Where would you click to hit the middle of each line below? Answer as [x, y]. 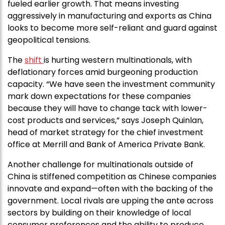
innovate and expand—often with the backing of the [110, 189]
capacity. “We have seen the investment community [111, 84]
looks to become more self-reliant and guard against [113, 28]
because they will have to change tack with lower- [107, 108]
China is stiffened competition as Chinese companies [112, 177]
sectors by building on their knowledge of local [99, 213]
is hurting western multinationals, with [118, 60]
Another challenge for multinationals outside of [100, 165]
